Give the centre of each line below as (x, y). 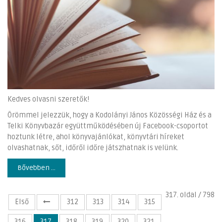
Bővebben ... (36, 167)
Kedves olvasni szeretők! (48, 99)
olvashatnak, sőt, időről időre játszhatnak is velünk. (93, 148)
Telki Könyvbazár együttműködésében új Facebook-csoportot (108, 126)
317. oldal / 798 (190, 195)
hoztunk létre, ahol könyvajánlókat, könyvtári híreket (96, 137)
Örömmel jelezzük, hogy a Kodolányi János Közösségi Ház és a (110, 115)
